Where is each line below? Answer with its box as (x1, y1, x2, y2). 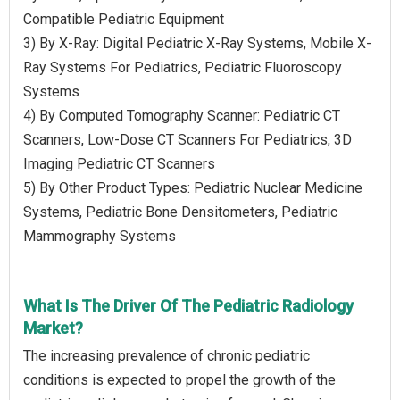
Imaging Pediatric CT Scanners (23, 154, 215, 172)
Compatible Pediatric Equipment (23, 10, 224, 28)
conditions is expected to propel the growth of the (23, 371, 336, 388)
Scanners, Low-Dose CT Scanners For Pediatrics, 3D (23, 130, 352, 148)
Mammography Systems (23, 227, 176, 245)
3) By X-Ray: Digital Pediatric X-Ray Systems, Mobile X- (23, 34, 371, 52)
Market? (23, 318, 83, 337)
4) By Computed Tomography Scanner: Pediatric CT (23, 106, 340, 124)
